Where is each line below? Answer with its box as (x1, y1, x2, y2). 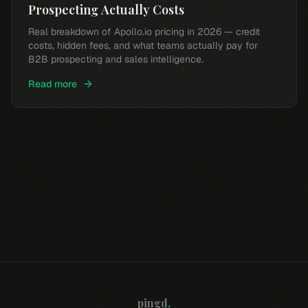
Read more (28, 78, 77, 90)
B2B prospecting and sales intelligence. (28, 53, 203, 65)
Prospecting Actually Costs (28, 1, 184, 18)
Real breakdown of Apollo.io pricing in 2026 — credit (28, 25, 260, 38)
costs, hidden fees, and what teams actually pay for (28, 39, 258, 52)
